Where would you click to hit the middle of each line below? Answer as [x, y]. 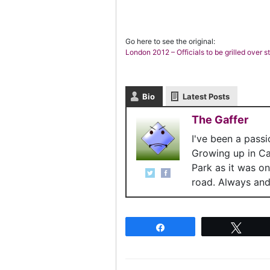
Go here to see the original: [170, 41]
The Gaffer [220, 120]
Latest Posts [206, 96]
